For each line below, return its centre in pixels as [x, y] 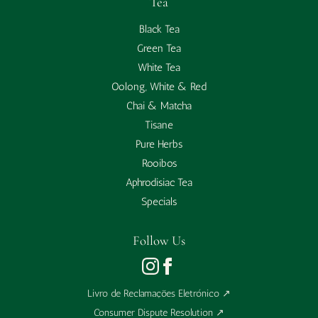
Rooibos [159, 164]
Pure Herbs [159, 144]
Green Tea [159, 49]
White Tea [159, 68]
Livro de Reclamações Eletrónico [153, 294]
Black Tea [159, 29]
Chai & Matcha [159, 106]
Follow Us [159, 241]
